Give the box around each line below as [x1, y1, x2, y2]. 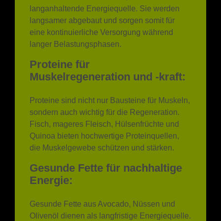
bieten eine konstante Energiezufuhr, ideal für [30, 209, 187, 218]
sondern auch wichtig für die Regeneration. [30, 81, 180, 90]
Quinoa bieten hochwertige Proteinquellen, [30, 105, 179, 114]
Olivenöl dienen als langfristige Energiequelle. [30, 185, 191, 194]
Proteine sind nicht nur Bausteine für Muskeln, [30, 70, 190, 78]
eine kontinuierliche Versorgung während [30, 1, 173, 10]
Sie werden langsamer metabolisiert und [30, 197, 171, 206]
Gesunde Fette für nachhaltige [30, 135, 182, 148]
